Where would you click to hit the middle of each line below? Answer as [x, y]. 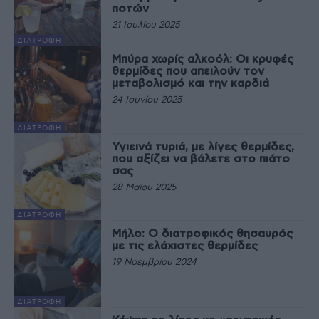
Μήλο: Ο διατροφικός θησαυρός [203, 233]
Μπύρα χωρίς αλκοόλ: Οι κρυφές [203, 59]
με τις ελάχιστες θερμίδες [185, 245]
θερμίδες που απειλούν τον [188, 72]
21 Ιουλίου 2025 [146, 25]
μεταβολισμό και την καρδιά [191, 84]
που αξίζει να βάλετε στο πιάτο [201, 158]
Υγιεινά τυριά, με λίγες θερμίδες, [203, 146]
